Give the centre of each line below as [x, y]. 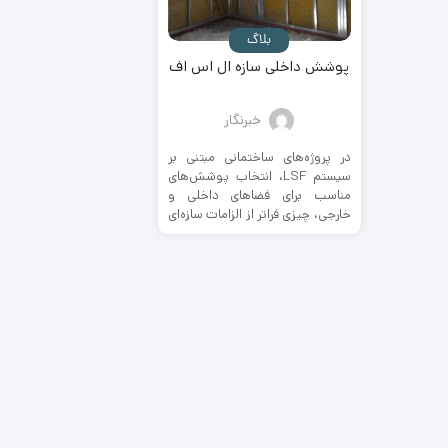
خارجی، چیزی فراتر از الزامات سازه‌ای [259, 214]
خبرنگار [243, 119]
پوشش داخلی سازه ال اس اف [259, 66]
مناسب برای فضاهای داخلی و [259, 195]
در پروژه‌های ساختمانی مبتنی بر [259, 157]
